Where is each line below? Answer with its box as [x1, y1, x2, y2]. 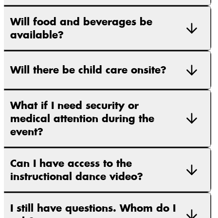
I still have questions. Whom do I [10, 201, 176, 215]
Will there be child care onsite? [10, 63, 166, 77]
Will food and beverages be [10, 15, 152, 29]
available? [10, 28, 64, 42]
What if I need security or [10, 98, 139, 112]
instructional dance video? [10, 169, 143, 183]
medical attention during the [10, 111, 154, 125]
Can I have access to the [10, 156, 132, 170]
